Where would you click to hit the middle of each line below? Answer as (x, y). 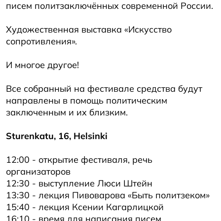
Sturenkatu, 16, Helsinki (57, 136)
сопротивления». (41, 41)
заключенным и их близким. (67, 112)
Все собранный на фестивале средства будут (104, 89)
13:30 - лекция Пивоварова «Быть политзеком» (108, 195)
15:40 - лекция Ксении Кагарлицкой (85, 207)
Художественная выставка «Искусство (89, 29)
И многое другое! (42, 65)
